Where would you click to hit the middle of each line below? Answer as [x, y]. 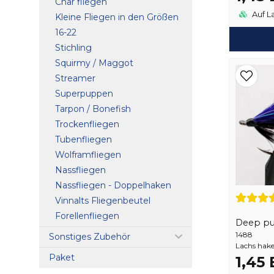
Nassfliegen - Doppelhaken [113, 185]
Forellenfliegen [87, 216]
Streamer [75, 78]
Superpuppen [84, 93]
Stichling [73, 47]
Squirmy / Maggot [94, 63]
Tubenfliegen [83, 139]
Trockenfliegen [87, 124]
